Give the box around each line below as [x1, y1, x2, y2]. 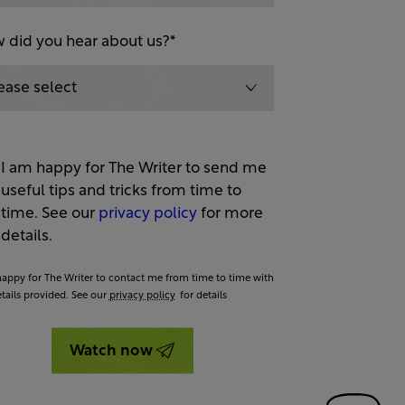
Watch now [69, 343, 153, 359]
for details [176, 291, 227, 302]
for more [196, 205, 263, 221]
